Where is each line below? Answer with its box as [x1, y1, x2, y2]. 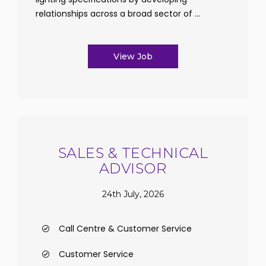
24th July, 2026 [102, 188, 164, 199]
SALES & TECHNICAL [58, 144, 208, 161]
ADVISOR [99, 160, 167, 177]
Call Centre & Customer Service [59, 223, 192, 235]
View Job [113, 51, 153, 62]
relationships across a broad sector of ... [36, 8, 200, 20]
